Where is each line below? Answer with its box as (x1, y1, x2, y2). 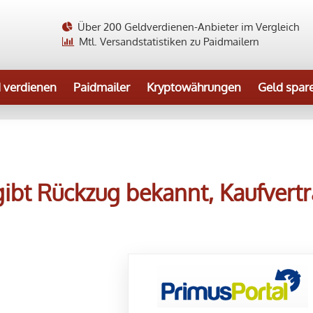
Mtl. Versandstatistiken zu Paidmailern (76, 35, 259, 48)
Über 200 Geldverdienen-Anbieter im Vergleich (75, 20, 299, 34)
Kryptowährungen (147, 80, 241, 94)
